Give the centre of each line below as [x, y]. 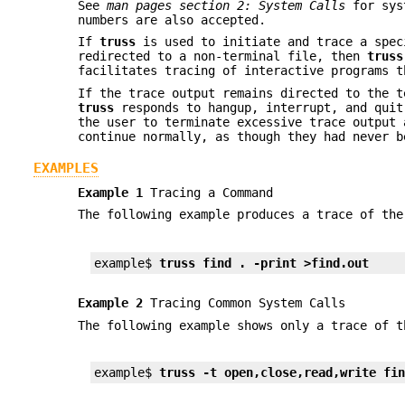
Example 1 [114, 192]
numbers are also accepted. [172, 20]
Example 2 [114, 303]
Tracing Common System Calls [248, 303]
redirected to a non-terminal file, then [223, 57]
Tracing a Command [212, 192]
